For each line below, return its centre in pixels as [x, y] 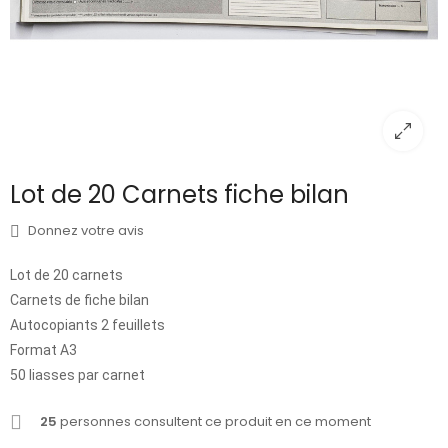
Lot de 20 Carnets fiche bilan [179, 195]
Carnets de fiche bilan [79, 300]
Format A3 [43, 350]
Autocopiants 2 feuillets [87, 325]
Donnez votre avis [84, 231]
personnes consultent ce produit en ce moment [214, 422]
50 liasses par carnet [77, 375]
